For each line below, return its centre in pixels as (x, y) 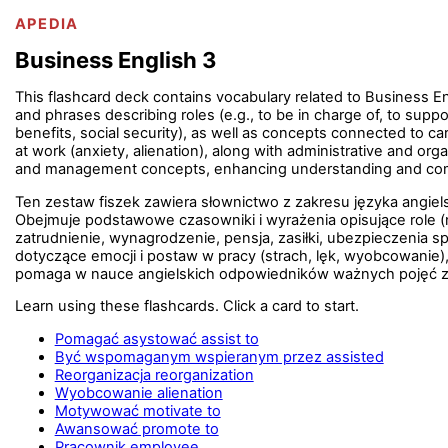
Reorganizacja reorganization (154, 374)
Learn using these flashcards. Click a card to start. (186, 306)
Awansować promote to (136, 428)
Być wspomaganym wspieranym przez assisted (219, 356)
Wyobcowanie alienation (138, 392)
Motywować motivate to (137, 410)
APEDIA (46, 23)
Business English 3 (115, 60)
